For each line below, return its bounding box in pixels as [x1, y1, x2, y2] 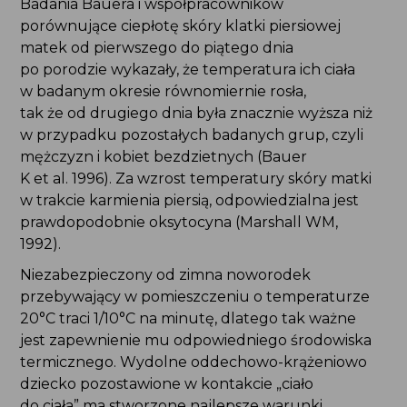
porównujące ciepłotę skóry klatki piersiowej [19, 17, 341, 35]
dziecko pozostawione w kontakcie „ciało [19, 375, 313, 393]
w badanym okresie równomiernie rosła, [19, 83, 306, 101]
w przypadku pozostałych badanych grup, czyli [19, 126, 363, 144]
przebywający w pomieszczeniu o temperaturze [19, 288, 370, 306]
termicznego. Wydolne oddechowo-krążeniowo [19, 353, 367, 372]
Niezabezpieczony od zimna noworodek [19, 266, 311, 284]
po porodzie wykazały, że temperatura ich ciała [19, 61, 355, 79]
